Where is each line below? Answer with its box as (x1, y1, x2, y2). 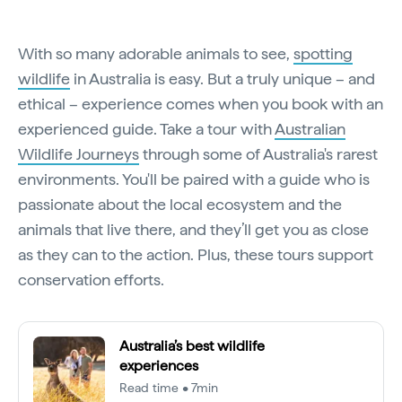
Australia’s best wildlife (119, 337, 265, 355)
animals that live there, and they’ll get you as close (18, 220, 369, 240)
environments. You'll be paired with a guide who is (18, 170, 370, 189)
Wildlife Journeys (18, 144, 139, 164)
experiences (119, 357, 198, 375)
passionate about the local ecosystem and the (18, 195, 342, 214)
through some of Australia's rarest (139, 144, 378, 164)
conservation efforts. (18, 270, 168, 290)
